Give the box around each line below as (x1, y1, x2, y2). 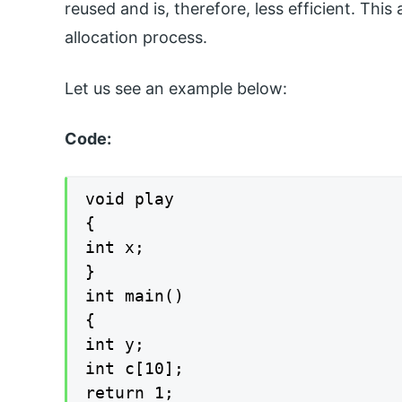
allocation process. (65, 27, 207, 47)
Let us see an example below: (65, 78, 287, 98)
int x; (85, 238, 144, 258)
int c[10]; (85, 359, 184, 379)
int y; (85, 335, 144, 354)
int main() (85, 286, 184, 306)
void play (85, 189, 174, 209)
